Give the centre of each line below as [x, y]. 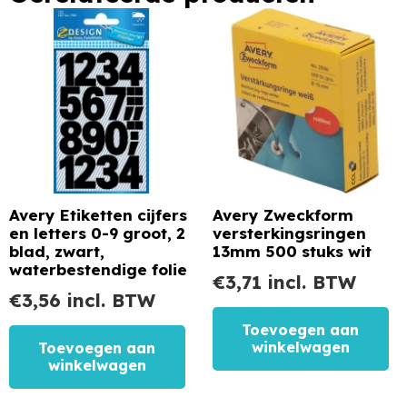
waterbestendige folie [98, 269]
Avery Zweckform [283, 214]
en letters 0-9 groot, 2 [97, 233]
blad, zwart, [57, 251]
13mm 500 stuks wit [292, 251]
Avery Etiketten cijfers [98, 214]
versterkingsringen [289, 233]
